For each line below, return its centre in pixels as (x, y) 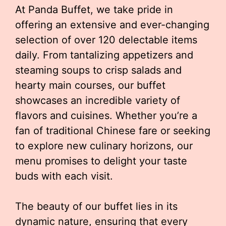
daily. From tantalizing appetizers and (104, 55)
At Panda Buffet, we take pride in (94, 10)
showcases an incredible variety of (98, 100)
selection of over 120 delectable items (106, 40)
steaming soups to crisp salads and (98, 70)
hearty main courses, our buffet (90, 85)
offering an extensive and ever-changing (112, 25)
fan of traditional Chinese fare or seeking (113, 131)
